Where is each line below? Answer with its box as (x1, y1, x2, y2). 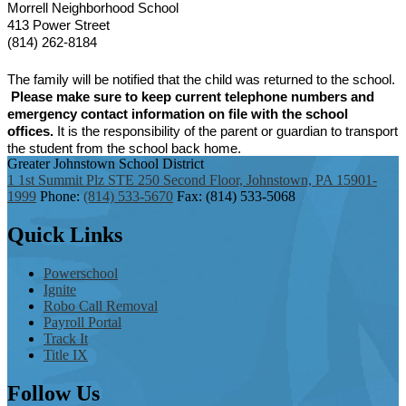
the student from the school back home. (7, 141, 241, 156)
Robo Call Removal (43, 297, 158, 314)
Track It (43, 330, 88, 346)
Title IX (43, 346, 88, 362)
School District (119, 156, 204, 171)
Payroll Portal (43, 314, 121, 330)
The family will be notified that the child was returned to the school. (7, 72, 395, 87)
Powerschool (43, 265, 118, 281)
